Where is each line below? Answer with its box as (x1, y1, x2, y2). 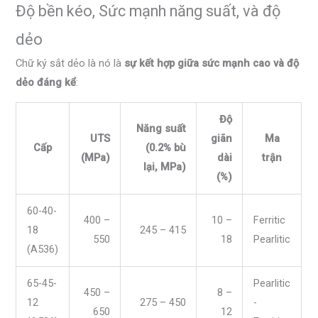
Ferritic (253, 214, 286, 227)
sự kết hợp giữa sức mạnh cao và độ (124, 56, 300, 70)
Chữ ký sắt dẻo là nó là (16, 56, 125, 70)
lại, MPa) (143, 160, 186, 174)
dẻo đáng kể (16, 75, 77, 89)
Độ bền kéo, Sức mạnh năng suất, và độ (16, 1, 281, 20)
